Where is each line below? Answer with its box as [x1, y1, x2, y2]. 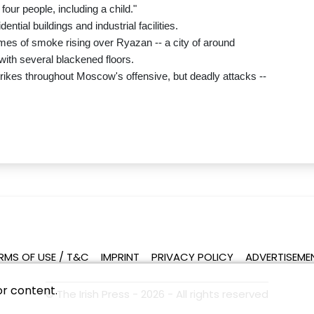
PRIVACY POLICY [151, 250, 234, 265]
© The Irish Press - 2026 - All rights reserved [45, 287, 268, 302]
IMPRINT [101, 250, 140, 265]
